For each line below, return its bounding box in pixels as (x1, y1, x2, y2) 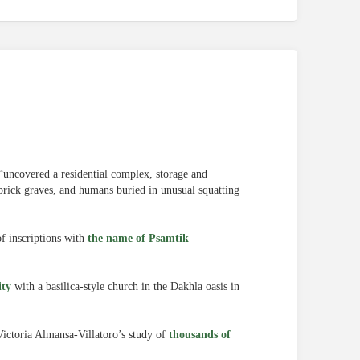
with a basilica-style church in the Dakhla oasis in (11, 280, 239, 292)
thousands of (169, 329, 231, 341)
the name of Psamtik (88, 232, 189, 244)
